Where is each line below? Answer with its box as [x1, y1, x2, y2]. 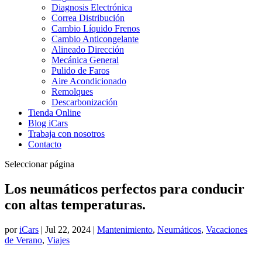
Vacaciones [206, 224, 247, 235]
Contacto [28, 139, 61, 149]
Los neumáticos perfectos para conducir [5, 181, 244, 196]
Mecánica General [51, 55, 119, 65]
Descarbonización [51, 97, 118, 107]
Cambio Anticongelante [51, 34, 139, 44]
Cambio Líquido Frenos [51, 23, 140, 33]
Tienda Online [28, 108, 81, 118]
